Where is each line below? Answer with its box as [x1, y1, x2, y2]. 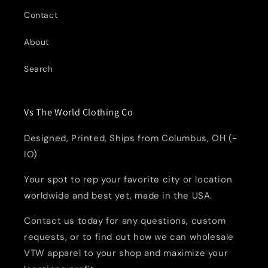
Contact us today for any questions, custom [24, 215, 226, 227]
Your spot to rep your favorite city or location [24, 173, 233, 186]
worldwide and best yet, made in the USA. [24, 190, 213, 202]
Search [24, 63, 53, 75]
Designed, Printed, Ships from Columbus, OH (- [24, 132, 238, 145]
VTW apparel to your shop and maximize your [24, 247, 229, 260]
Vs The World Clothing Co [24, 106, 133, 119]
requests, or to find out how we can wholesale [24, 231, 234, 243]
